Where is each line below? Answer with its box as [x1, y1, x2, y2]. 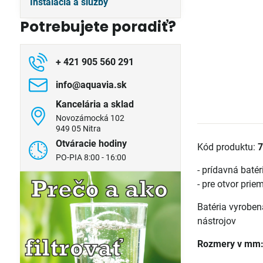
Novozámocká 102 [55, 113, 124, 123]
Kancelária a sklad [55, 99, 134, 110]
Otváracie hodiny [55, 138, 127, 149]
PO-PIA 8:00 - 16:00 [55, 153, 126, 162]
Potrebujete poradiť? [19, 16, 176, 37]
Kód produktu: [197, 141, 258, 153]
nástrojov [197, 215, 237, 227]
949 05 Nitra [55, 124, 101, 133]
